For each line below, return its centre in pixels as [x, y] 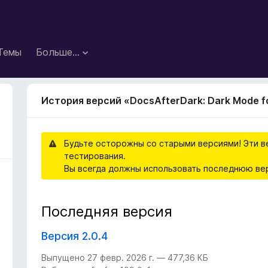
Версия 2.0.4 [75, 236]
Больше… [58, 52]
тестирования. [95, 156]
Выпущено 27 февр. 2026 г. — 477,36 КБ [125, 258]
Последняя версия [107, 212]
